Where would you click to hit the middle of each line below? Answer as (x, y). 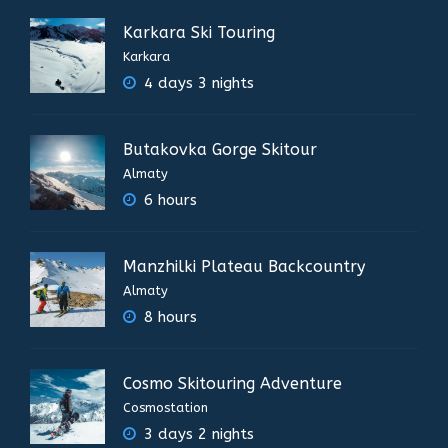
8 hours (168, 317)
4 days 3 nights (196, 83)
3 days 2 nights (196, 434)
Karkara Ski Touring (199, 33)
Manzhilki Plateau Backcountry (244, 267)
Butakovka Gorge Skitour (220, 150)
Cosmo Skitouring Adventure (232, 384)
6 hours (168, 200)
